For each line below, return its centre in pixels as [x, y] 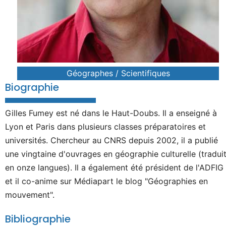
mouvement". [30, 195]
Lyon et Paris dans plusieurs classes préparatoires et [105, 127]
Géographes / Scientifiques [118, 73]
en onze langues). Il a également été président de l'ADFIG [114, 167]
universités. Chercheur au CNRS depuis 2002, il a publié [111, 140]
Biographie [32, 87]
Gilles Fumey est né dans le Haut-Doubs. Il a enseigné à [111, 113]
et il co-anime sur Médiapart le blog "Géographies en [106, 181]
